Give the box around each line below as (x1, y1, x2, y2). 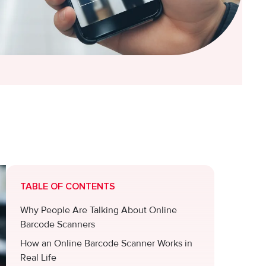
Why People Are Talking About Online (20, 204, 177, 216)
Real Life (20, 252, 56, 264)
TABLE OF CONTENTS (20, 182, 115, 191)
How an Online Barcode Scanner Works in (20, 237, 192, 249)
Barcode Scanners (20, 218, 95, 230)
